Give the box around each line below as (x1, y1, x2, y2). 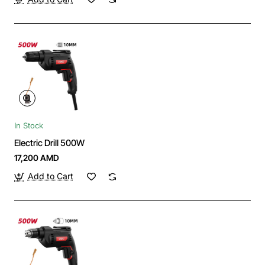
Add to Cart (27, 171, 73, 182)
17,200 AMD (14, 153, 59, 163)
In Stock (14, 121, 43, 131)
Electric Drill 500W (14, 137, 85, 149)
